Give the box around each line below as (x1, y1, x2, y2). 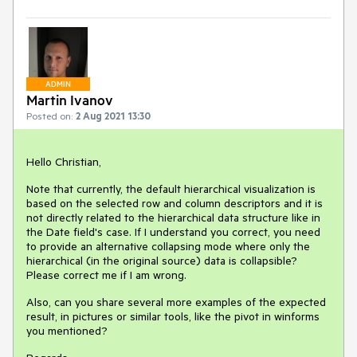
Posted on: (26, 109, 73, 123)
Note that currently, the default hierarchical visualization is (26, 182, 316, 197)
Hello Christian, (26, 155, 101, 170)
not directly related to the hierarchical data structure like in (26, 210, 320, 226)
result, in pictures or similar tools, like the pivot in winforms (26, 309, 320, 324)
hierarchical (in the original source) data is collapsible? (26, 253, 297, 269)
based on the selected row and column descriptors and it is (26, 196, 323, 211)
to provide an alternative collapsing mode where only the (26, 239, 310, 254)
